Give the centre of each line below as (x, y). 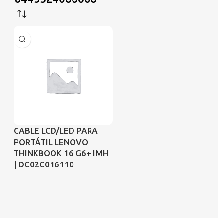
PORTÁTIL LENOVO (51, 142)
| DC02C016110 (44, 164)
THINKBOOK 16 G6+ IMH (61, 153)
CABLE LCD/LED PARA (56, 130)
